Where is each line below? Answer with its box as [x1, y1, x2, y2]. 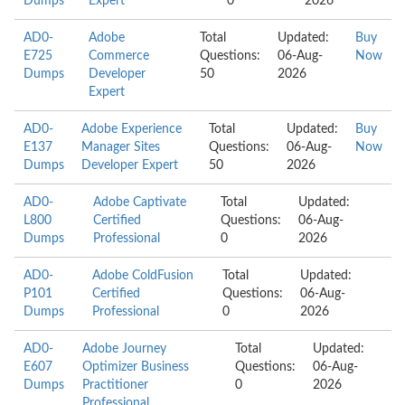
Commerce [89, 50, 150, 62]
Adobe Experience [81, 123, 182, 136]
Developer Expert [81, 159, 178, 172]
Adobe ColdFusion [92, 269, 194, 282]
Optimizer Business [82, 361, 190, 373]
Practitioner [82, 379, 149, 391]
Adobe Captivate [93, 196, 187, 209]
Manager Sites [81, 141, 160, 154]
